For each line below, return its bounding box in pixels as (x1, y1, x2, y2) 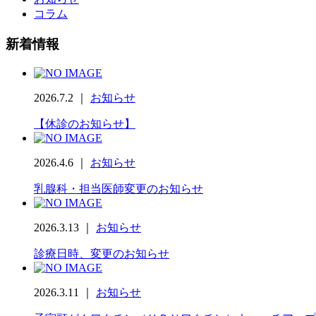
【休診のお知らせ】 (34, 117, 135, 130)
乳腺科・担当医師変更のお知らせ (34, 182, 203, 195)
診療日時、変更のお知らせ (34, 247, 169, 260)
